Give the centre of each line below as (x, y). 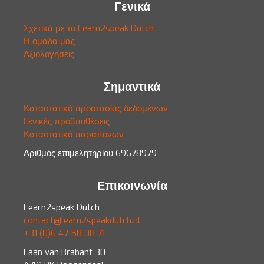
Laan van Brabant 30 (65, 253)
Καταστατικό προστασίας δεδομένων (96, 109)
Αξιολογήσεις (49, 55)
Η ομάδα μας (49, 42)
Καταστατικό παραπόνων (74, 135)
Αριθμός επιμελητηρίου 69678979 (90, 154)
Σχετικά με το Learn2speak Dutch (89, 29)
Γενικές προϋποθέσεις (67, 122)
